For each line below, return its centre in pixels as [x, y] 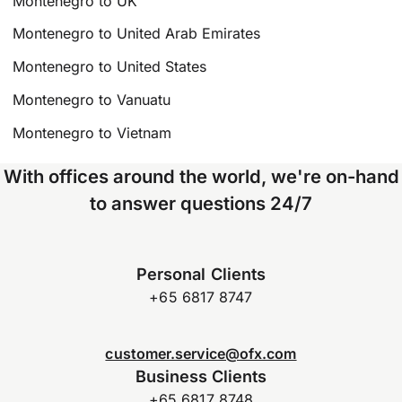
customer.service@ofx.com [201, 353]
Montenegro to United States [110, 67]
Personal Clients [201, 274]
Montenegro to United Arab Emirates [137, 34]
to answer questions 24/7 [201, 203]
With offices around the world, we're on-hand [201, 176]
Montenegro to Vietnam [92, 132]
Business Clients [201, 376]
